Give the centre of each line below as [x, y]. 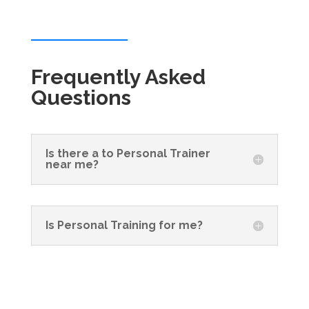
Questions [81, 98]
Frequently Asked [120, 77]
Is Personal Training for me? [124, 226]
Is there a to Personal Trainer [128, 154]
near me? [72, 165]
